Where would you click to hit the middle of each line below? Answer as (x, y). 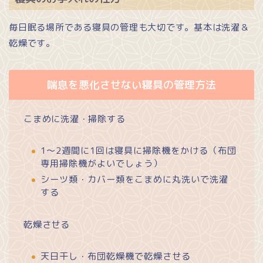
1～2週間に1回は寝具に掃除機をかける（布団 (139, 151)
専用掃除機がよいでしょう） (102, 164)
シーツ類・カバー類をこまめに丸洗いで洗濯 (134, 180)
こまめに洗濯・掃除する (75, 119)
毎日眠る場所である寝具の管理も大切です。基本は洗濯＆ (129, 28)
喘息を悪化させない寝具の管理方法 (131, 85)
